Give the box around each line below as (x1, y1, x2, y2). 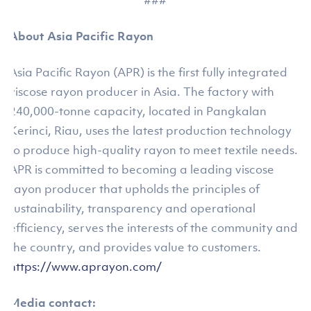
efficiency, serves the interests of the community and (9, 220, 299, 236)
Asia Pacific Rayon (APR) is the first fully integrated (9, 65, 288, 81)
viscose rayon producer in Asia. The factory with (9, 84, 275, 100)
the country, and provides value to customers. (9, 239, 262, 255)
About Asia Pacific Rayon (9, 28, 154, 44)
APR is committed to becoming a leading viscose (9, 162, 275, 178)
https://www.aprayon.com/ (9, 259, 162, 275)
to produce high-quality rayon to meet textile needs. (9, 142, 299, 158)
